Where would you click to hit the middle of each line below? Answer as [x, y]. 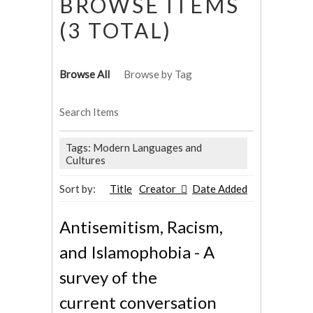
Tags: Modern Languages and [134, 147]
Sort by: [78, 189]
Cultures [86, 160]
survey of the [108, 277]
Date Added [220, 189]
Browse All [85, 74]
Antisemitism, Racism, [141, 227]
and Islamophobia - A [137, 252]
